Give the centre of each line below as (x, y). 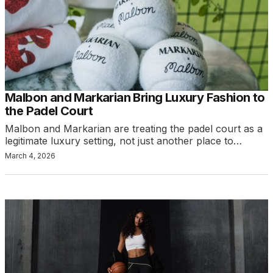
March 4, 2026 (30, 156)
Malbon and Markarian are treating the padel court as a (134, 129)
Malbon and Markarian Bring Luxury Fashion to (135, 98)
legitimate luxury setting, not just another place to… (123, 141)
